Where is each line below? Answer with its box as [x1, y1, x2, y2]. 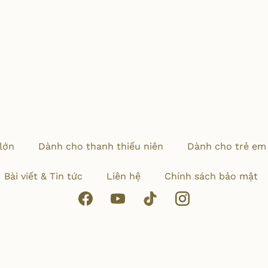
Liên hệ [106, 170, 141, 182]
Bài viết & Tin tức [4, 170, 83, 182]
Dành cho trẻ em [187, 141, 266, 152]
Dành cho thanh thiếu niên [38, 141, 163, 152]
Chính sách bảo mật [164, 170, 258, 182]
